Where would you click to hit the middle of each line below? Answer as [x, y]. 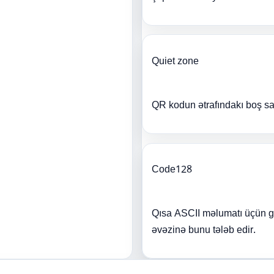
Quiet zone [176, 62]
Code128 [172, 171]
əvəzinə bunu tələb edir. [204, 231]
